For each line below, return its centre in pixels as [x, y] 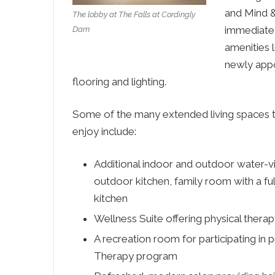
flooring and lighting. [119, 82]
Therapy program [136, 256]
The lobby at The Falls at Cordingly [134, 15]
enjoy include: [104, 131]
